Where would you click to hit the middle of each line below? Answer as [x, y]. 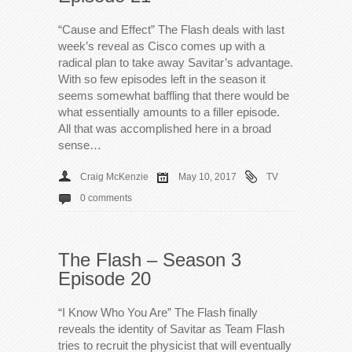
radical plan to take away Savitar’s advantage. [176, 62]
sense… [80, 145]
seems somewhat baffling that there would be [174, 95]
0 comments [106, 198]
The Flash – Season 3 [150, 259]
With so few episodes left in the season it [162, 79]
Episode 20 [104, 278]
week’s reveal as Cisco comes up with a [161, 46]
